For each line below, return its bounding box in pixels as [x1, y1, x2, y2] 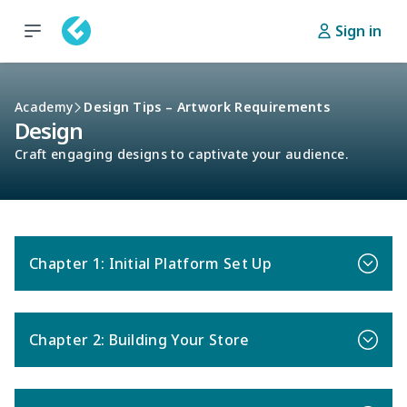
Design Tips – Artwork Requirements [84, 98, 331, 115]
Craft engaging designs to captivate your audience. [15, 145, 348, 163]
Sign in [335, 21, 382, 41]
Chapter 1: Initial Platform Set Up [29, 253, 272, 273]
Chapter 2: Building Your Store [29, 330, 250, 350]
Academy [15, 98, 74, 115]
